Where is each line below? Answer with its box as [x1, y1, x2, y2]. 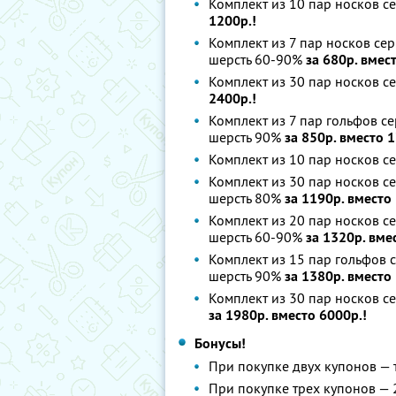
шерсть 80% [209, 189, 285, 207]
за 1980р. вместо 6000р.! [209, 306, 367, 324]
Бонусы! [194, 334, 246, 353]
